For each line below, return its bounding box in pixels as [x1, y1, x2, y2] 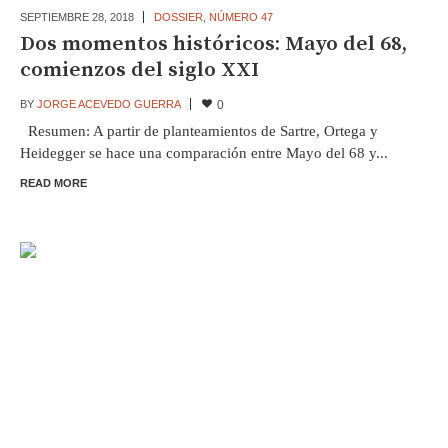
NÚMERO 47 [208, 10, 273, 23]
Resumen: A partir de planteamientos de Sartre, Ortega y [19, 122, 378, 139]
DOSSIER [153, 10, 203, 23]
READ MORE [19, 176, 87, 189]
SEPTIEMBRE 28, [19, 10, 110, 23]
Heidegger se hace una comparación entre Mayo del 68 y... [19, 144, 388, 161]
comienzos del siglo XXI [19, 56, 259, 83]
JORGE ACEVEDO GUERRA [36, 97, 181, 110]
